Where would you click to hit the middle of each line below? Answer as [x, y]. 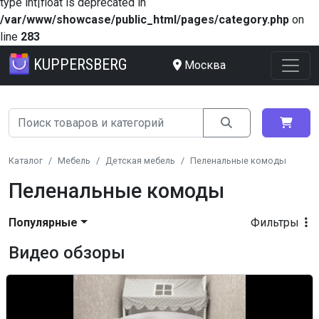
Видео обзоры [67, 253]
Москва [205, 65]
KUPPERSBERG [80, 64]
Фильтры [276, 223]
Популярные [43, 223]
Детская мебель [140, 161]
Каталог [26, 161]
